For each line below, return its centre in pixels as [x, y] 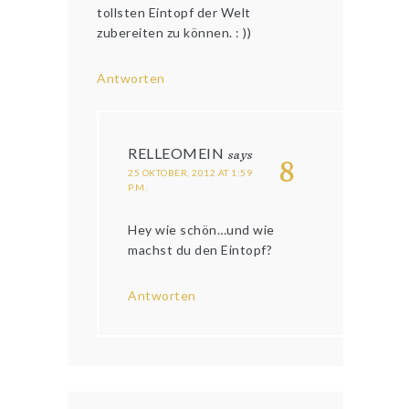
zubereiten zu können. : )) [174, 33]
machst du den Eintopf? [200, 250]
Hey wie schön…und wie [201, 230]
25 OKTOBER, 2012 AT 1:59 [190, 173]
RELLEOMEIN [176, 153]
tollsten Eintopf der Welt [174, 13]
